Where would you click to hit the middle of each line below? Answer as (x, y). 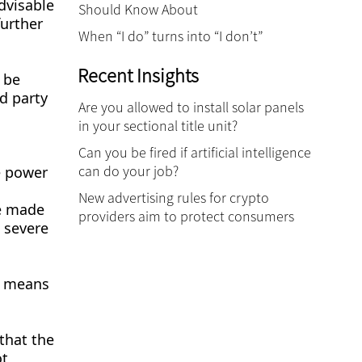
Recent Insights (138, 76)
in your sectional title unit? (158, 126)
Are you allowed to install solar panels (191, 107)
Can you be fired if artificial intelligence (195, 152)
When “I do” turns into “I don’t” (170, 36)
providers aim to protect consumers (186, 216)
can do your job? (128, 171)
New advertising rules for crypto (174, 198)
